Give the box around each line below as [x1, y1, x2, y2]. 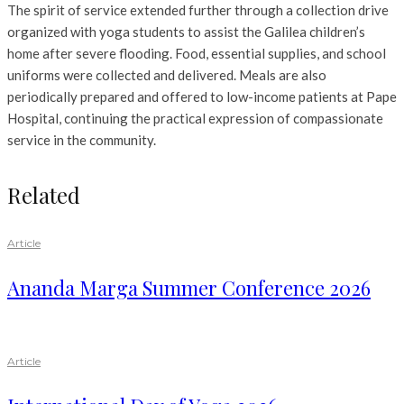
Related [7, 180, 80, 210]
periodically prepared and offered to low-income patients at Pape [7, 88, 397, 106]
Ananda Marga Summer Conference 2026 [7, 274, 371, 302]
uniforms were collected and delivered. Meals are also [7, 67, 326, 84]
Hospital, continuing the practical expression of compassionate [7, 110, 383, 127]
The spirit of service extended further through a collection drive [7, 2, 389, 19]
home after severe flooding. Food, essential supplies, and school [7, 45, 386, 62]
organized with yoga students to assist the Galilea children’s [7, 23, 365, 41]
